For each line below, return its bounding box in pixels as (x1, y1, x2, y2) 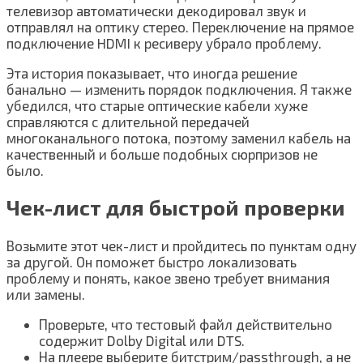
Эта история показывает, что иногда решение (6, 65, 297, 82)
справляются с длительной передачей (6, 113, 250, 130)
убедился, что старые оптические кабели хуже (6, 97, 308, 114)
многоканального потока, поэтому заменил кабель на (6, 130, 351, 147)
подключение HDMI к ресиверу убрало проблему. (6, 35, 322, 52)
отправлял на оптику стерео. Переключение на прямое (6, 19, 354, 36)
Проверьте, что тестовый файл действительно (39, 315, 332, 332)
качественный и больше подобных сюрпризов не (6, 146, 318, 163)
